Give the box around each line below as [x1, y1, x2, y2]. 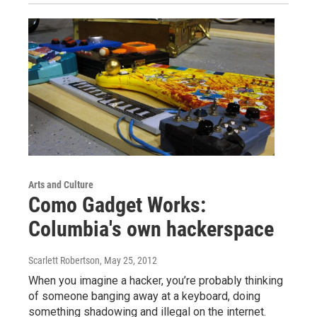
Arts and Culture [28, 178, 93, 190]
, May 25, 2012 [100, 254, 157, 266]
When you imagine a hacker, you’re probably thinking [28, 273, 283, 287]
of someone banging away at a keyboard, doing [28, 289, 260, 303]
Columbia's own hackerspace [28, 216, 274, 241]
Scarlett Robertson [28, 254, 100, 266]
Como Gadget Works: [28, 192, 206, 217]
